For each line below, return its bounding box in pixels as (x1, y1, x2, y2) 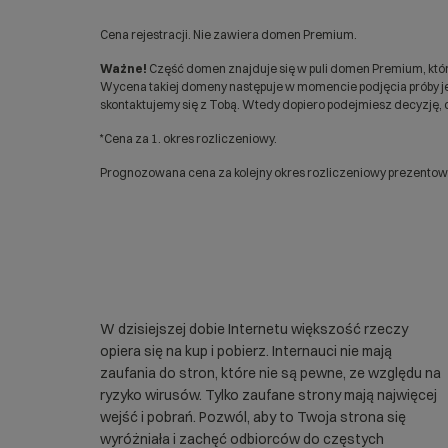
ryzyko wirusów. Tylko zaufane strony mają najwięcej (100, 386, 437, 404)
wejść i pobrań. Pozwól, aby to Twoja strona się (100, 408, 406, 426)
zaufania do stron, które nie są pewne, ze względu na (100, 364, 441, 382)
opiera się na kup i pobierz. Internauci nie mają (100, 342, 392, 360)
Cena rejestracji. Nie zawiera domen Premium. (100, 27, 357, 42)
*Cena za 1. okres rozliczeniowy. (100, 131, 277, 146)
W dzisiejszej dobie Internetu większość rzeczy (100, 320, 408, 338)
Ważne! (100, 61, 147, 76)
